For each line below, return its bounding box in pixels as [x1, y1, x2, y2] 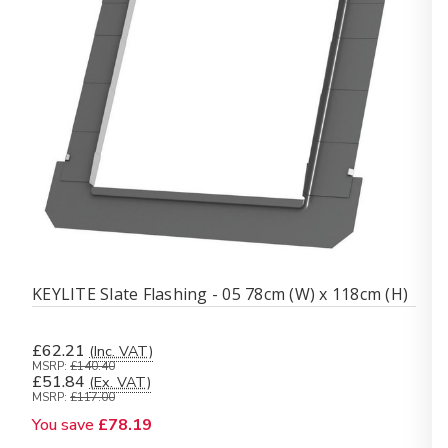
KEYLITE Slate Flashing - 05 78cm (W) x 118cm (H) [32, 283, 408, 305]
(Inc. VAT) [89, 341, 153, 361]
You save [32, 414, 94, 436]
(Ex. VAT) [89, 372, 151, 392]
